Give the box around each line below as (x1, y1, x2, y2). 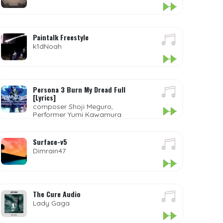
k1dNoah (33, 42, 62, 51)
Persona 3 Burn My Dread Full (33, 84, 126, 95)
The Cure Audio (33, 189, 81, 199)
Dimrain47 (33, 146, 66, 155)
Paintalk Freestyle (33, 32, 89, 42)
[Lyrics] (33, 92, 56, 103)
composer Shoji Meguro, (33, 102, 113, 111)
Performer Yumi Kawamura (33, 110, 122, 119)
